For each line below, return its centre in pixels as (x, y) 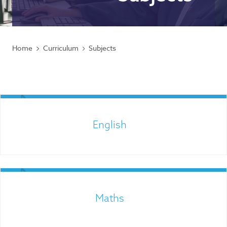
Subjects (103, 48)
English (110, 124)
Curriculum (61, 48)
